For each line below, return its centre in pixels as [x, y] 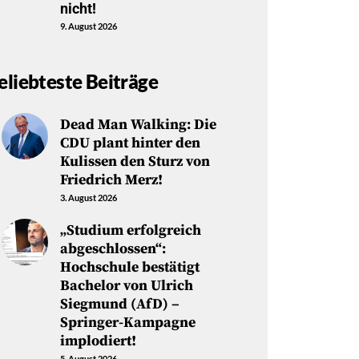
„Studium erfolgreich [130, 230]
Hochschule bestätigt [129, 267]
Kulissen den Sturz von [135, 161]
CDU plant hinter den [130, 143]
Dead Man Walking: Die [138, 124]
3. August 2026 [88, 197]
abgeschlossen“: [113, 248]
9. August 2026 [88, 26]
